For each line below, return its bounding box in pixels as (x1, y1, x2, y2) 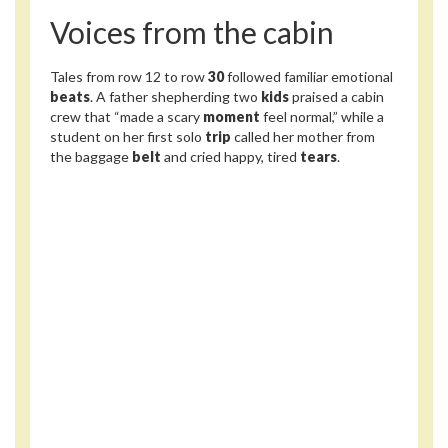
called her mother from (231, 127, 375, 145)
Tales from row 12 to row (50, 67, 208, 85)
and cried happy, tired (161, 147, 300, 165)
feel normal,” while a (260, 107, 384, 125)
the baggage (50, 147, 132, 165)
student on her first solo (50, 127, 205, 145)
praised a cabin (289, 87, 384, 105)
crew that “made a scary (50, 107, 203, 125)
